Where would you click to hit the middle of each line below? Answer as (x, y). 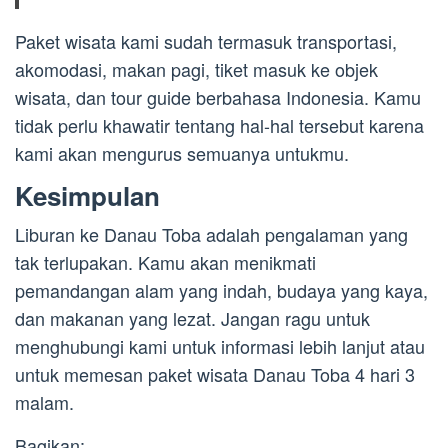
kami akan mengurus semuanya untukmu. (182, 153)
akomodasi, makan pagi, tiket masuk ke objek (196, 69)
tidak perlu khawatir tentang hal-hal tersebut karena (219, 125)
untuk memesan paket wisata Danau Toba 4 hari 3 (215, 374)
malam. (44, 402)
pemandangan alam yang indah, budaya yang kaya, (221, 290)
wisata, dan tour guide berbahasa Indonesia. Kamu (218, 97)
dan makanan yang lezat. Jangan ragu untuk (192, 318)
